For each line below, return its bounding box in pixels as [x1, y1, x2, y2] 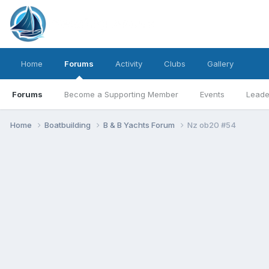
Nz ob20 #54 [187, 119, 236, 130]
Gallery [207, 59, 234, 68]
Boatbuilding [44, 119, 92, 130]
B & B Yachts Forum [103, 119, 177, 130]
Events [200, 89, 225, 99]
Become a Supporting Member [64, 89, 178, 99]
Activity [115, 59, 142, 68]
